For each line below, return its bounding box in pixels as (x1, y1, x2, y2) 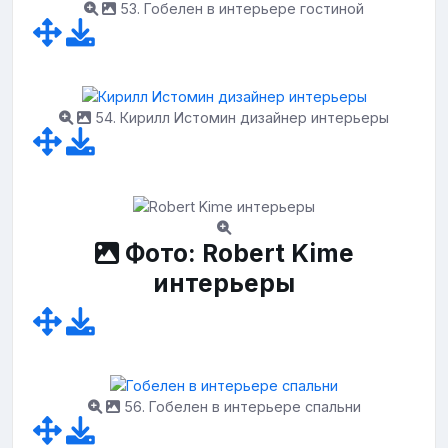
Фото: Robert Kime (118, 237, 354, 268)
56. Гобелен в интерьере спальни (119, 398, 361, 416)
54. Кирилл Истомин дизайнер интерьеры (91, 109, 389, 127)
